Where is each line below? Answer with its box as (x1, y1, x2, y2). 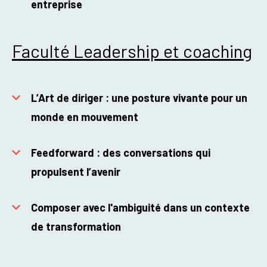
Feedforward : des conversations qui (31, 146, 210, 160)
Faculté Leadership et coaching (12, 40, 252, 62)
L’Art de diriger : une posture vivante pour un (31, 91, 247, 105)
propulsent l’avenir (31, 165, 120, 179)
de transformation (31, 220, 121, 234)
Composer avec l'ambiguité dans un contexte (31, 201, 250, 215)
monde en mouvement (31, 110, 138, 124)
